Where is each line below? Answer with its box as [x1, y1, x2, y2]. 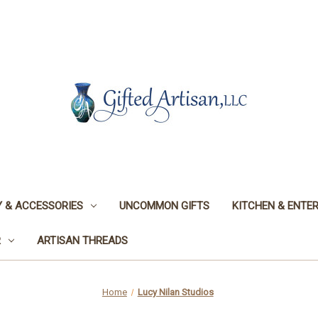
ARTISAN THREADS [36, 234, 128, 247]
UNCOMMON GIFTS [119, 199, 209, 212]
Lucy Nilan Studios [137, 286, 214, 297]
